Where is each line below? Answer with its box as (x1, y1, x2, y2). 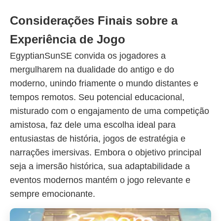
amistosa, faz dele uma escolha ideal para (10, 120, 176, 130)
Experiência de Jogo (10, 33, 125, 46)
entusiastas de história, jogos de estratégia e (10, 134, 185, 144)
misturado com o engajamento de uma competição (10, 106, 209, 116)
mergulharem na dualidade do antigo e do (10, 65, 174, 74)
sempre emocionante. (10, 189, 95, 199)
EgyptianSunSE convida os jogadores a (10, 51, 166, 61)
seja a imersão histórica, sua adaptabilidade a (10, 161, 190, 171)
